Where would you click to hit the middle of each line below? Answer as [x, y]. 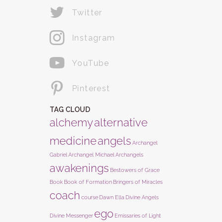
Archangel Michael [91, 155]
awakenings [79, 168]
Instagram [94, 38]
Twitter [87, 13]
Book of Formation [88, 182]
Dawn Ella [112, 197]
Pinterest [91, 89]
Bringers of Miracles [138, 182]
